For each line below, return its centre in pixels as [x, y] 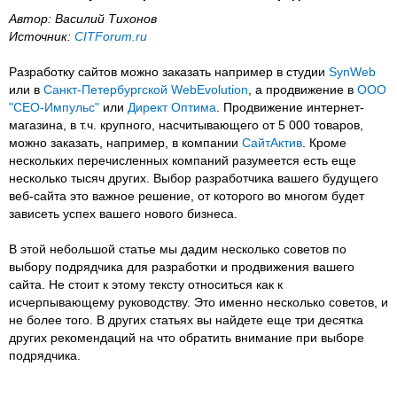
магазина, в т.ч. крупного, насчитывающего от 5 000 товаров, [186, 125]
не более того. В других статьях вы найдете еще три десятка [186, 319]
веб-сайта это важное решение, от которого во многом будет [187, 195]
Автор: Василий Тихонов [83, 18]
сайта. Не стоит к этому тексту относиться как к [146, 284]
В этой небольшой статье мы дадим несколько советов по [178, 249]
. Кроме [324, 142]
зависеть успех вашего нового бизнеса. [123, 213]
